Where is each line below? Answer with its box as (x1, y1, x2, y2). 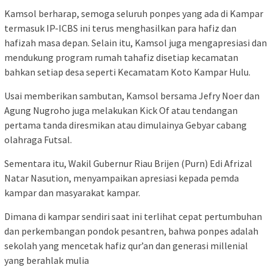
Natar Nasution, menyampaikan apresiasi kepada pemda (4, 172, 239, 185)
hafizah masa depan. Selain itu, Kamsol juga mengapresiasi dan (4, 37, 267, 49)
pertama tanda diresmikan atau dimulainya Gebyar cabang (4, 119, 247, 132)
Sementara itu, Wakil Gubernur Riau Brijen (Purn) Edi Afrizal (4, 157, 252, 170)
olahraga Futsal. (4, 133, 72, 146)
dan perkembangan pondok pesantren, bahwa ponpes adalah (4, 225, 258, 238)
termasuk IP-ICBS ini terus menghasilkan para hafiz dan (4, 22, 236, 35)
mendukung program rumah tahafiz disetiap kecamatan (4, 51, 238, 64)
